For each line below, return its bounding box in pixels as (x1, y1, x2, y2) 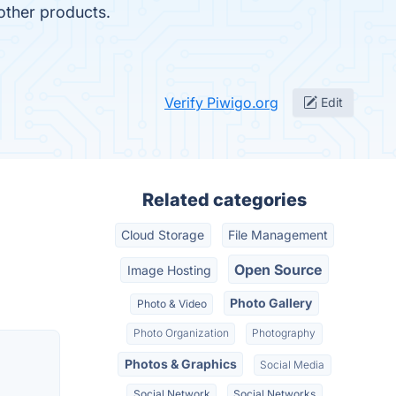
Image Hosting (126, 262, 211, 278)
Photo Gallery (230, 294, 313, 310)
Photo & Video (136, 296, 207, 310)
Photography (252, 326, 316, 340)
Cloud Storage (121, 227, 205, 243)
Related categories (142, 189, 307, 210)
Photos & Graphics (124, 355, 237, 371)
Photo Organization (133, 326, 229, 340)
